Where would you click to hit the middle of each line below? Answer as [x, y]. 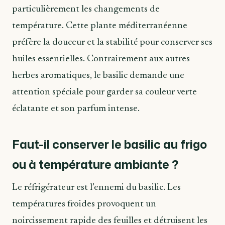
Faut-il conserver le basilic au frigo [109, 144]
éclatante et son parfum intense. [76, 108]
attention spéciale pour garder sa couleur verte [104, 92]
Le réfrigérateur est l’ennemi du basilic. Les [96, 187]
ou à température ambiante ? [95, 164]
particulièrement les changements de [86, 9]
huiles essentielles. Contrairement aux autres [101, 59]
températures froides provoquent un [84, 204]
